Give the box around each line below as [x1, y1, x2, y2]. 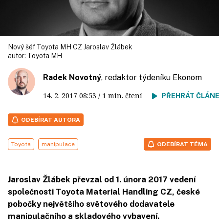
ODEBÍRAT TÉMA [157, 141, 208, 148]
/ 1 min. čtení [96, 91, 152, 101]
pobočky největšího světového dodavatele [8, 199, 175, 209]
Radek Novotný [43, 73, 101, 83]
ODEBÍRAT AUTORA [21, 116, 80, 124]
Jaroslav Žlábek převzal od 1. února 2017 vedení [8, 175, 196, 185]
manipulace [42, 141, 75, 148]
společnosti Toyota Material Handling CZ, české [8, 187, 200, 197]
